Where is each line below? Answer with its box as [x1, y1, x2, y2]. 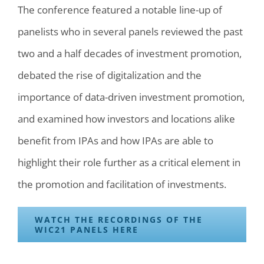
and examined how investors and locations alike [18, 112, 235, 126]
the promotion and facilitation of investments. [18, 177, 226, 192]
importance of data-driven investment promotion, [18, 90, 245, 104]
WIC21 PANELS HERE [35, 224, 138, 236]
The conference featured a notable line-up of [18, 3, 222, 17]
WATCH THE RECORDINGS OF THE [35, 214, 203, 226]
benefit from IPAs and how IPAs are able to [18, 134, 213, 148]
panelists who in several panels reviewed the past [18, 25, 243, 39]
